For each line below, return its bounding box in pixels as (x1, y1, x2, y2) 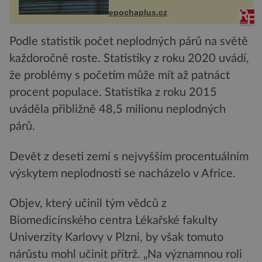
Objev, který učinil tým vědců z (9, 198, 167, 210)
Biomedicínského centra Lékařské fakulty (9, 215, 218, 227)
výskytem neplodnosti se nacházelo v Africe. (9, 167, 236, 180)
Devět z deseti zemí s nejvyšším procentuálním (9, 150, 249, 163)
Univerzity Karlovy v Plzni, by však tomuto (9, 232, 223, 244)
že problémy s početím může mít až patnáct (9, 70, 230, 82)
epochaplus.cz (108, 8, 167, 18)
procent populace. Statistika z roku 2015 (9, 87, 217, 99)
